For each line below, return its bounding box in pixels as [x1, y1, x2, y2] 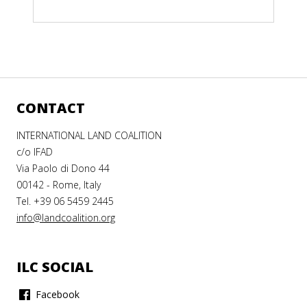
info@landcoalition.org [16, 211, 115, 225]
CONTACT [16, 99, 85, 118]
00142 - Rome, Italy [16, 178, 101, 192]
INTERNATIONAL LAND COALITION [16, 129, 162, 143]
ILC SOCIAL [16, 258, 93, 277]
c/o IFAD [16, 145, 53, 159]
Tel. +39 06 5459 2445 [16, 195, 114, 208]
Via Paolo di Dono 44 [16, 162, 110, 175]
